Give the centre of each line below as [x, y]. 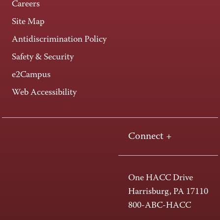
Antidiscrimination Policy [59, 40]
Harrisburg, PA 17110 [168, 192]
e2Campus [31, 75]
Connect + [151, 136]
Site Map [28, 22]
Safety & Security [43, 57]
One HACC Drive [161, 178]
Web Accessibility [44, 93]
